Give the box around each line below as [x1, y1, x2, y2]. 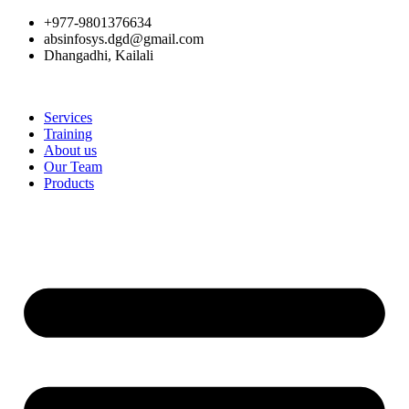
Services [44, 110, 92, 125]
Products [44, 175, 94, 191]
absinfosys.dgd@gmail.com [44, 31, 204, 47]
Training [44, 126, 92, 142]
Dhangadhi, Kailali [44, 47, 153, 63]
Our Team [44, 159, 102, 174]
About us [44, 142, 97, 158]
